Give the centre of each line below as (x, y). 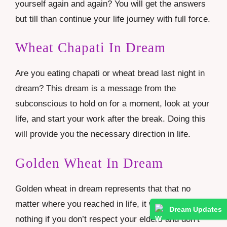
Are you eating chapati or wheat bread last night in (110, 73)
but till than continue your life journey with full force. (113, 19)
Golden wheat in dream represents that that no (103, 188)
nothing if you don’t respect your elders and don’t (107, 219)
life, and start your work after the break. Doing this (110, 119)
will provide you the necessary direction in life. (103, 134)
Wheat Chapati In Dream (90, 48)
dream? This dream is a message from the (96, 89)
